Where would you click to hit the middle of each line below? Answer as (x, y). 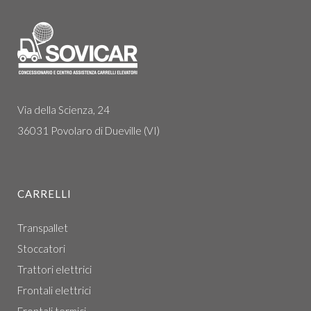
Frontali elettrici (54, 290)
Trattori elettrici (54, 269)
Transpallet (43, 228)
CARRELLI (44, 194)
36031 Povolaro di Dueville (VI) (89, 131)
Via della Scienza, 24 (64, 110)
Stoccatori (41, 249)
